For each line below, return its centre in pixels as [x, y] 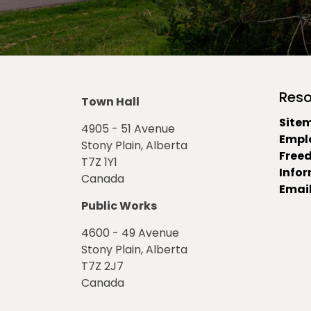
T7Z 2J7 [102, 266]
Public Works [119, 206]
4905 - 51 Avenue [128, 129]
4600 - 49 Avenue [130, 233]
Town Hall [110, 102]
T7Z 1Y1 [99, 162]
